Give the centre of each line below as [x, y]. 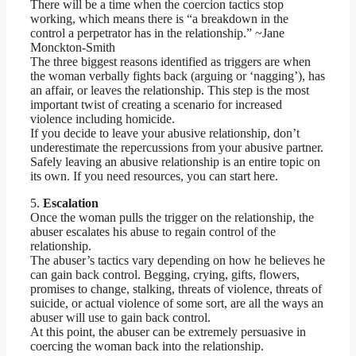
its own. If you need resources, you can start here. [154, 176]
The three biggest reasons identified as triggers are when [170, 62]
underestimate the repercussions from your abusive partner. [177, 148]
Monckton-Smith [73, 48]
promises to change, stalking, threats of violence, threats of [176, 289]
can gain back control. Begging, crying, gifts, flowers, [165, 275]
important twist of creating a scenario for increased [156, 105]
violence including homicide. [103, 119]
